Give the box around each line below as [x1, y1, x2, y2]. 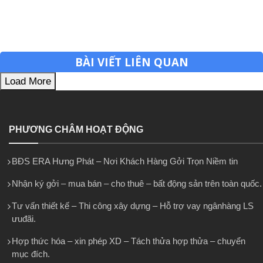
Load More [5, 76, 51, 87]
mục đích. [12, 249, 50, 259]
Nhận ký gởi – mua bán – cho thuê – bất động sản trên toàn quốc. [12, 178, 262, 189]
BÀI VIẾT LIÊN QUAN [75, 55, 188, 70]
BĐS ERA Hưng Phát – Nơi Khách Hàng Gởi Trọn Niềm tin [12, 156, 238, 167]
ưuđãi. [12, 214, 36, 224]
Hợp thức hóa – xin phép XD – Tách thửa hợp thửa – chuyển [12, 236, 245, 247]
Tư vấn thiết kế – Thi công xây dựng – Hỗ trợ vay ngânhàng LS [12, 201, 254, 211]
